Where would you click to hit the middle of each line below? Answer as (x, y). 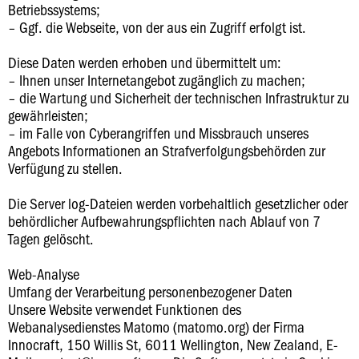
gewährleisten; (48, 115)
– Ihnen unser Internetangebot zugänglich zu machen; (157, 80)
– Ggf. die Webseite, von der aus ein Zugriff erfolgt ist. (157, 27)
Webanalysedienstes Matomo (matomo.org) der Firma (156, 327)
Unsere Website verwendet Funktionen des (125, 309)
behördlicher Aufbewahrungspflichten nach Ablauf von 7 (164, 221)
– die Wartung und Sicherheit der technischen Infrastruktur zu (179, 97)
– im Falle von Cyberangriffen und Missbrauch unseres (158, 133)
